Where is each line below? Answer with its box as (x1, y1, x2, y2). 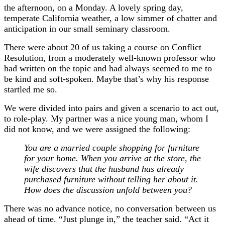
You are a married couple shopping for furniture (24, 142, 199, 153)
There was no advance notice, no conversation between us (4, 203, 216, 213)
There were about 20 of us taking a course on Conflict (4, 42, 201, 52)
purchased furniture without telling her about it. (24, 174, 198, 184)
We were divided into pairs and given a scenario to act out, (4, 102, 219, 113)
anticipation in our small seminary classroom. (4, 23, 170, 34)
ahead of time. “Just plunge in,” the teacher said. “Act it (4, 213, 209, 224)
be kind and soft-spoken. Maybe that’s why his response (4, 73, 209, 84)
